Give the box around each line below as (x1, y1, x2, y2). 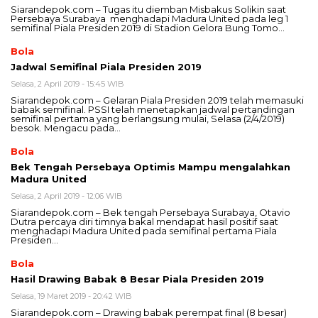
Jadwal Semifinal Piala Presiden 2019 (11, 61, 202, 73)
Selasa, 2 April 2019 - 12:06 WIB (11, 191, 123, 202)
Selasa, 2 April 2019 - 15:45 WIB (11, 79, 124, 89)
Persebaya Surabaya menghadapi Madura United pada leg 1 (11, 13, 288, 25)
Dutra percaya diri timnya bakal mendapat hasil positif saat (11, 216, 278, 228)
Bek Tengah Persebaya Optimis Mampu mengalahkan (11, 161, 290, 173)
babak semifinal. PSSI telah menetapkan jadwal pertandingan (11, 104, 295, 116)
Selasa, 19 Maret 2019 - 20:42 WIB (11, 291, 132, 302)
